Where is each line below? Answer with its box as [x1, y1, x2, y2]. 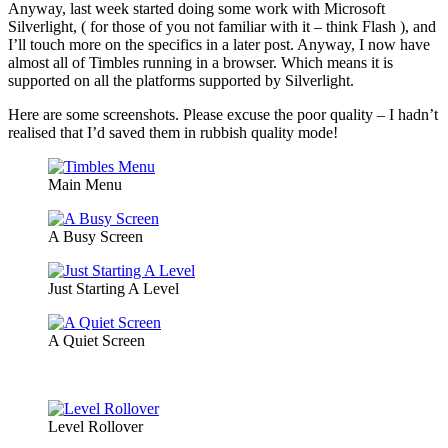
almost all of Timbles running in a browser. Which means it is [8, 54, 393, 72]
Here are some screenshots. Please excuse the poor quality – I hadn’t [8, 106, 438, 124]
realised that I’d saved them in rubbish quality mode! [8, 124, 338, 142]
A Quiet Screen [48, 332, 145, 350]
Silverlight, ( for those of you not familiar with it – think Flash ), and [8, 18, 436, 36]
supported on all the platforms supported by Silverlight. [8, 72, 354, 90]
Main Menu [48, 176, 122, 194]
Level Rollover [48, 418, 143, 436]
